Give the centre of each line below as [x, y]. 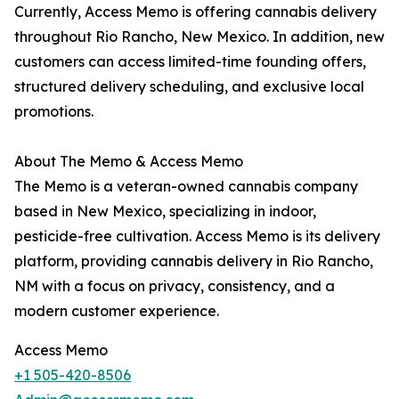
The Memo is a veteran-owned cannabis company [186, 187]
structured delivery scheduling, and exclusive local [189, 87]
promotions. [54, 112]
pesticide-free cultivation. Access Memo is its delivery [197, 236]
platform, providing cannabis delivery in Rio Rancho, [194, 261]
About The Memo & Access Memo [129, 162]
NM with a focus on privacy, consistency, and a [175, 286]
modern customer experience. [117, 311]
